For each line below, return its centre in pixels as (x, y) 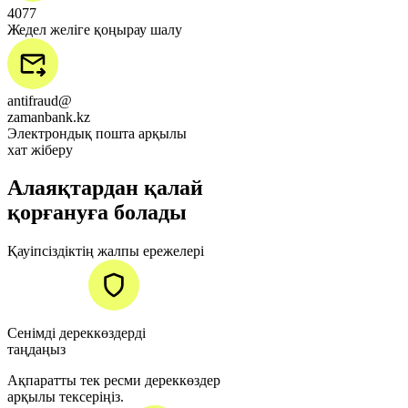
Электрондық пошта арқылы (97, 133)
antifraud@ (40, 100)
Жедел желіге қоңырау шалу (95, 29)
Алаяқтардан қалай (105, 188)
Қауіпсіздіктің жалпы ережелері (106, 251)
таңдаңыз (36, 350)
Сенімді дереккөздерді (76, 333)
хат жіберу (40, 149)
